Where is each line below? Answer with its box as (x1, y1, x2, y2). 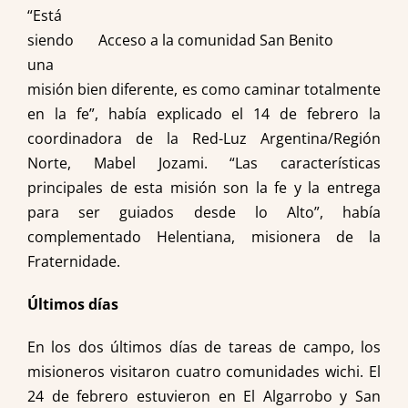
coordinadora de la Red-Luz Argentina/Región (27, 128, 381, 148)
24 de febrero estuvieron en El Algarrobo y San (27, 386, 381, 406)
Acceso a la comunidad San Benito (98, 30, 333, 50)
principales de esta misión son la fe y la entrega (27, 178, 381, 198)
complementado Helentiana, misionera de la (27, 227, 381, 247)
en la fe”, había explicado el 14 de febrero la (27, 104, 381, 124)
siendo (27, 30, 74, 50)
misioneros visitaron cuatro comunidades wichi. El (27, 362, 381, 382)
